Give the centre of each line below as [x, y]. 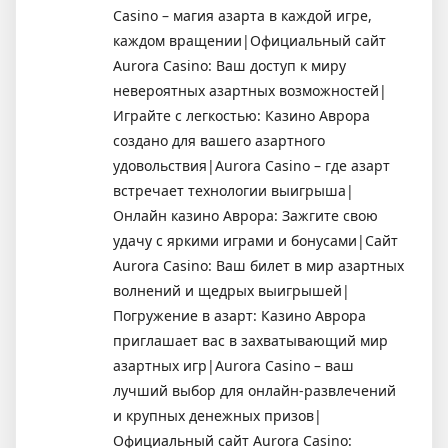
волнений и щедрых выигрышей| [231, 290]
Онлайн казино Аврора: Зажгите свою [245, 215]
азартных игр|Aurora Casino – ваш [233, 365]
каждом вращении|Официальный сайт [249, 40]
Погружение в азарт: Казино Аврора [239, 315]
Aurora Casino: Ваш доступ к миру [229, 65]
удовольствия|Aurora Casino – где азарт [251, 165]
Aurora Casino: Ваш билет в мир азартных [258, 265]
